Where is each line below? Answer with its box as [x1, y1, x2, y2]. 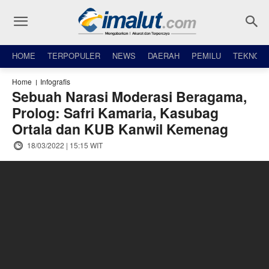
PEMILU [192, 50, 221, 61]
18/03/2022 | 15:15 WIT [27, 139, 103, 150]
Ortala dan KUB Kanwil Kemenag [12, 118, 228, 139]
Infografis [40, 76, 70, 86]
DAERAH [148, 50, 180, 61]
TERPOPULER [47, 50, 100, 61]
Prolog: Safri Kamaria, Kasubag [12, 102, 219, 122]
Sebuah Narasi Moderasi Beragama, [12, 86, 247, 106]
